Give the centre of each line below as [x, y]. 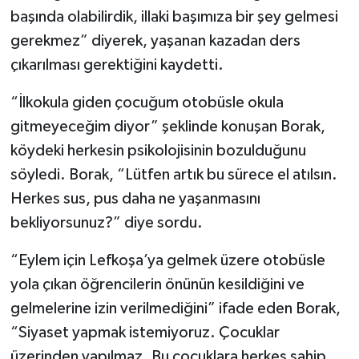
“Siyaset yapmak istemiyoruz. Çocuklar [145, 332]
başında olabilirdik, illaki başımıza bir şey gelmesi [174, 16]
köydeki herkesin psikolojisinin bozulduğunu [158, 150]
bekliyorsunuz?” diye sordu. [106, 222]
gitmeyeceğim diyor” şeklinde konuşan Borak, [167, 126]
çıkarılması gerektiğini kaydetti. [117, 65]
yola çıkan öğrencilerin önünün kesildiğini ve [157, 284]
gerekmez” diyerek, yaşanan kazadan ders [155, 40]
